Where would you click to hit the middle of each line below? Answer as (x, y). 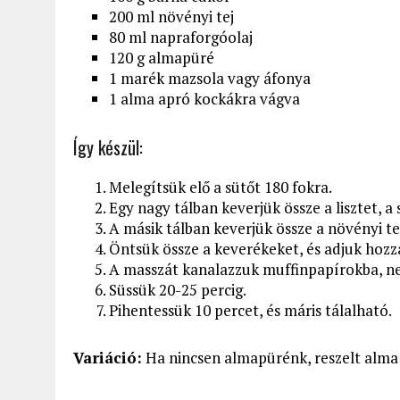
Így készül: (108, 147)
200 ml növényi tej (171, 16)
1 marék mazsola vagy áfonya (210, 78)
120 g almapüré (162, 57)
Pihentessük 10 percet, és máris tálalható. (250, 310)
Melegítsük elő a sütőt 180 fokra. (221, 187)
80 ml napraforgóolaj (181, 37)
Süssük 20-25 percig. (178, 289)
